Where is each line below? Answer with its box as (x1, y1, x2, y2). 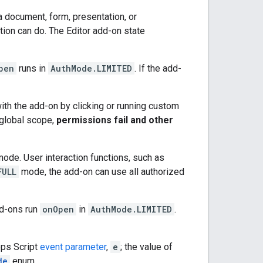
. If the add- (134, 62, 181, 74)
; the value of (120, 241, 173, 252)
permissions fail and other (56, 114, 173, 126)
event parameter (40, 241, 106, 252)
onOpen (42, 203, 74, 215)
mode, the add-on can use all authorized (19, 166, 184, 177)
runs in (16, 62, 48, 74)
